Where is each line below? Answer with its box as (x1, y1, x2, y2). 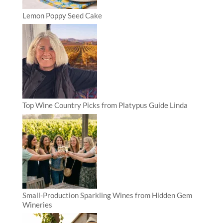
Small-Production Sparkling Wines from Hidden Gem (22, 190, 192, 200)
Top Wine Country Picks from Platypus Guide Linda (22, 101, 188, 110)
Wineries (22, 200, 52, 209)
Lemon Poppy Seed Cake (22, 10, 102, 20)
